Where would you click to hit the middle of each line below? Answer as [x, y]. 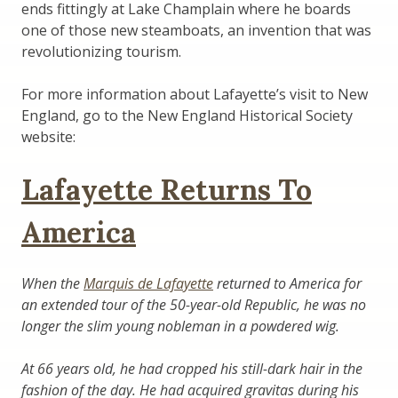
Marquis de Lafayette [148, 283]
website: [48, 136]
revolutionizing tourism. [101, 51]
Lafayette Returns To [167, 189]
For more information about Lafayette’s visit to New [195, 94]
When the [52, 283]
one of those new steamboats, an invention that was [196, 30]
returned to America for [287, 283]
